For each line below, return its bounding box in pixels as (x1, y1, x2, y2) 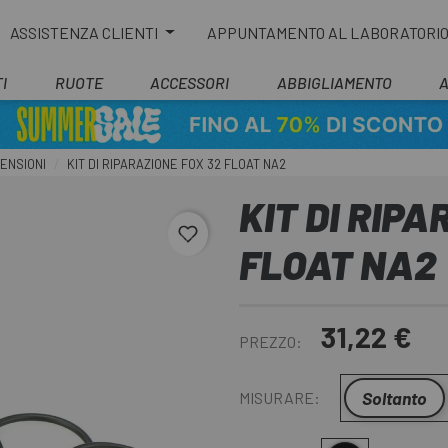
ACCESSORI (150, 73, 229, 92)
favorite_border (178, 227, 310, 251)
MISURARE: (239, 388, 320, 407)
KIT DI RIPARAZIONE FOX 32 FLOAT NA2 (67, 156, 286, 172)
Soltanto (362, 387, 427, 409)
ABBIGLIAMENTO (276, 73, 392, 92)
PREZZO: (239, 332, 302, 351)
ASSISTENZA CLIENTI (10, 22, 162, 42)
